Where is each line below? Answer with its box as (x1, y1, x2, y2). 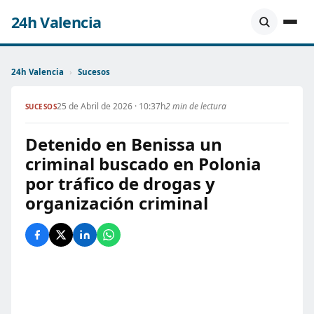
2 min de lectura (165, 100, 227, 112)
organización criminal (25, 191, 208, 214)
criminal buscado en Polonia (25, 152, 261, 175)
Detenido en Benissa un (25, 132, 222, 156)
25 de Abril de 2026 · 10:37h (57, 100, 166, 112)
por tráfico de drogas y (25, 172, 215, 195)
